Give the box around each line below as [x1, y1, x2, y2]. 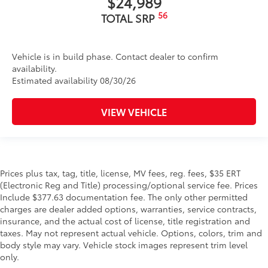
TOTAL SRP [100, 10, 158, 26]
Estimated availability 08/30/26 [12, 74, 136, 86]
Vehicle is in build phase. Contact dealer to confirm [12, 50, 218, 62]
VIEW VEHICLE [101, 105, 167, 119]
